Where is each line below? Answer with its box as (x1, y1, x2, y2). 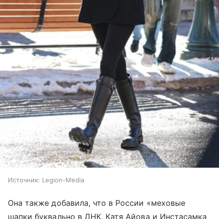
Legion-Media (42, 175, 84, 184)
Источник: (8, 175, 40, 184)
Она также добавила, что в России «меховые (8, 197, 185, 208)
